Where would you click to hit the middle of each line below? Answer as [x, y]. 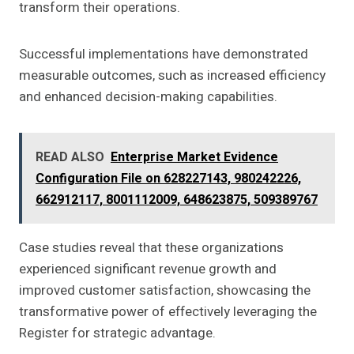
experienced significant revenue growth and [148, 269]
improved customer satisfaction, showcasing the [165, 291]
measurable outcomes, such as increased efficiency [172, 76]
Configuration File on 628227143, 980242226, [168, 179]
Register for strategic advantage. [117, 333]
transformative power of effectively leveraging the [168, 312]
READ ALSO [70, 158]
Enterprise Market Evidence [194, 158]
